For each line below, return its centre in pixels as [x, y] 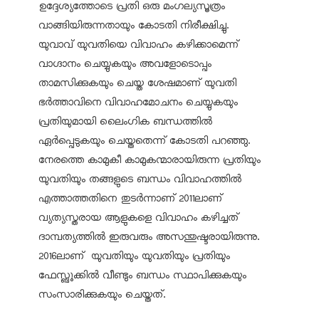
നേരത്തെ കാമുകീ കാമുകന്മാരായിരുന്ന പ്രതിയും [150, 160]
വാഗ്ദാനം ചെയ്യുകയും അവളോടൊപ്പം [125, 64]
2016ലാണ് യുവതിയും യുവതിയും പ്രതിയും [134, 256]
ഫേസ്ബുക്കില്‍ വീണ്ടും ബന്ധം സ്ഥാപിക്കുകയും [142, 275]
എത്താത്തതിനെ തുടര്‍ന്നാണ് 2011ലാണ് [132, 198]
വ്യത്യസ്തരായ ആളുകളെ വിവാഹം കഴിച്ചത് [138, 218]
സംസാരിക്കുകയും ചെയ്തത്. [102, 294]
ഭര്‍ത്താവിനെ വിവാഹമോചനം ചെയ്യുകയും [138, 102]
